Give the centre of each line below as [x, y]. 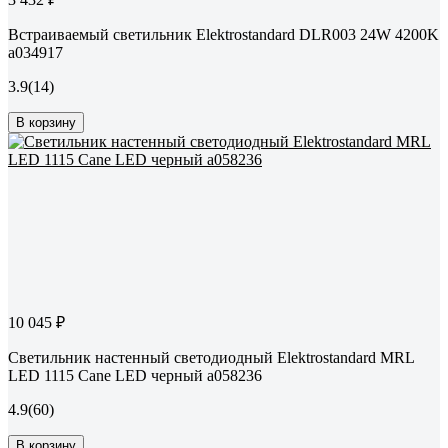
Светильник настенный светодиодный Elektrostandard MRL [211, 358]
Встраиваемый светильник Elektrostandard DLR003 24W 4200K [223, 35]
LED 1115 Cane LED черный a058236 [135, 376]
